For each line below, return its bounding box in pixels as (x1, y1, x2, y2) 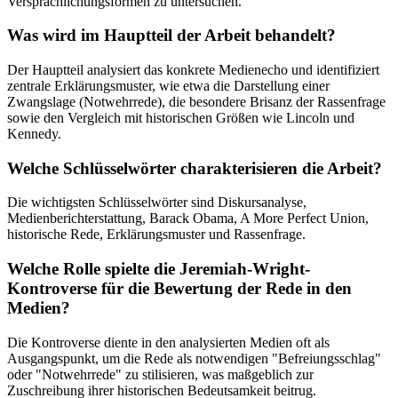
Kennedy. (7, 125, 61, 141)
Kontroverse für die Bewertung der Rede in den (7, 279, 352, 298)
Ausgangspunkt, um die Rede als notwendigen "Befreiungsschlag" (7, 350, 381, 366)
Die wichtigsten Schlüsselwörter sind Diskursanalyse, (7, 195, 306, 211)
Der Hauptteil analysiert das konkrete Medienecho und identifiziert (7, 61, 379, 77)
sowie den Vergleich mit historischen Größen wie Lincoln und (7, 109, 354, 125)
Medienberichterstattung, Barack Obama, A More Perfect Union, (7, 211, 369, 227)
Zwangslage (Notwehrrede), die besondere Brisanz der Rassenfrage (7, 93, 386, 109)
